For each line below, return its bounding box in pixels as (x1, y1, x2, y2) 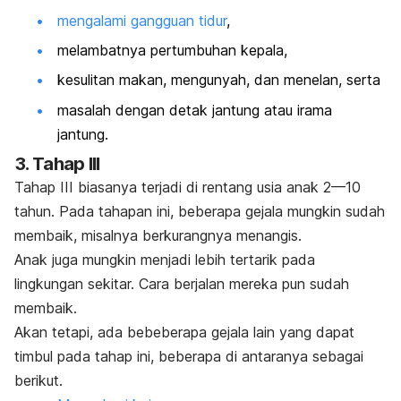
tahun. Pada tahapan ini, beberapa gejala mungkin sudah (14, 202, 385, 221)
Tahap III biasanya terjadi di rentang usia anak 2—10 (14, 178, 361, 197)
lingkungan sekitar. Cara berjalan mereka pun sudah (14, 275, 349, 294)
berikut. (14, 371, 63, 390)
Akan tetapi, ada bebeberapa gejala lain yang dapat (14, 323, 354, 342)
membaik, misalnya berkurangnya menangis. (14, 226, 302, 245)
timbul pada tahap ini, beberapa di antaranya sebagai (14, 347, 363, 366)
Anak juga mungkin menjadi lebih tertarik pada (14, 251, 315, 269)
